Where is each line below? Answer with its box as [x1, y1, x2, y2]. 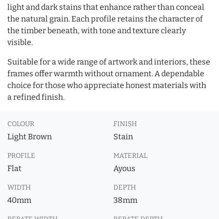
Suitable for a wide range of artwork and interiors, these [7, 57, 210, 66]
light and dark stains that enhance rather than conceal [7, 2, 204, 12]
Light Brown [7, 132, 52, 141]
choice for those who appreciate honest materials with [7, 81, 206, 90]
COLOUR [7, 120, 34, 128]
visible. [7, 38, 33, 47]
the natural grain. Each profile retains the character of [7, 14, 203, 23]
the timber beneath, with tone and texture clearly [7, 26, 186, 35]
